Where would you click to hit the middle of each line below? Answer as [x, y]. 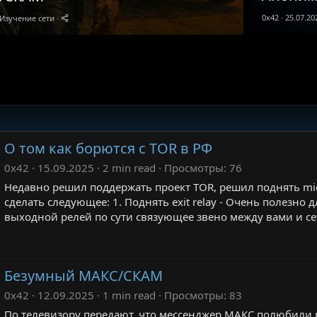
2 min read [129, 168]
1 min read [129, 295]
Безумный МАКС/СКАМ [83, 276]
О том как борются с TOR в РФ [108, 148]
